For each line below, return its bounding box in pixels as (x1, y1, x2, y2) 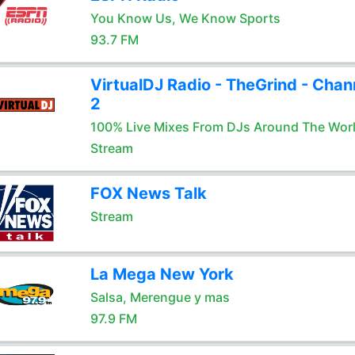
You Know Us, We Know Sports (90, 10, 281, 26)
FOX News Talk (90, 184, 207, 203)
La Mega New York (90, 265, 234, 284)
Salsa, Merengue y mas (90, 289, 230, 305)
